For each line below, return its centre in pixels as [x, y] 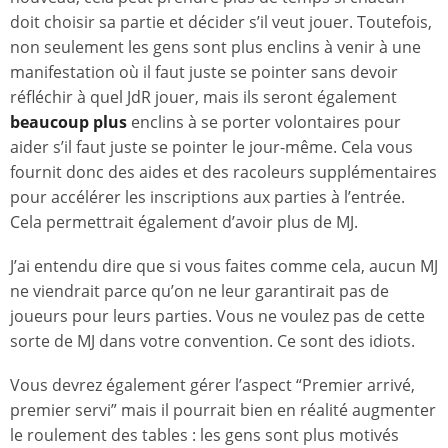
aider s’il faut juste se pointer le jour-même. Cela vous [211, 146]
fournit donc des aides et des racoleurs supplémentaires [223, 171]
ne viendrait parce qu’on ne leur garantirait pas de [199, 290]
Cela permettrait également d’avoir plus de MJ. [184, 221]
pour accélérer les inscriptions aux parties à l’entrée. [207, 196]
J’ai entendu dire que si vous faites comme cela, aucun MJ [224, 265]
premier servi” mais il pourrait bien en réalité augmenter [223, 410]
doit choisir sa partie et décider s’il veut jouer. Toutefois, [221, 21]
